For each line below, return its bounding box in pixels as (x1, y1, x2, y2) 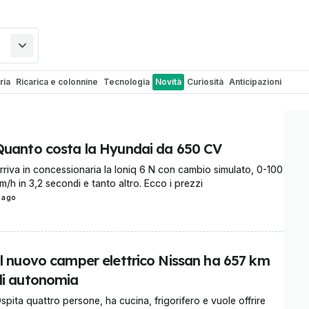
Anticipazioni (229, 77, 281, 87)
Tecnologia (103, 77, 150, 87)
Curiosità (187, 77, 223, 87)
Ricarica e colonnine (16, 77, 98, 87)
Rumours (121, 96, 158, 106)
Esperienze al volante (28, 96, 116, 106)
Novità (155, 77, 181, 87)
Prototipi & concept (163, 96, 243, 106)
